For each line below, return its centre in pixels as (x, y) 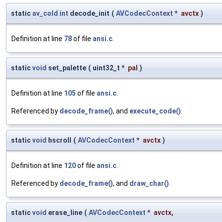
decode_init (89, 13)
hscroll (59, 140)
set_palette (66, 68)
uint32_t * (109, 68)
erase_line (64, 212)
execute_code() (155, 111)
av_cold (45, 13)
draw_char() (149, 183)
